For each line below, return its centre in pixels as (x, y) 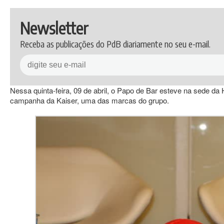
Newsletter (54, 28)
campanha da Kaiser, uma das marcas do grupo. (89, 100)
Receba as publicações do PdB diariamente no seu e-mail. (115, 44)
